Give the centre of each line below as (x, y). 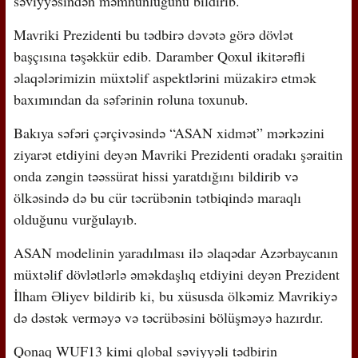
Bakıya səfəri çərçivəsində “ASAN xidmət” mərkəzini (169, 132)
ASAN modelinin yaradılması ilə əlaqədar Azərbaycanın (175, 252)
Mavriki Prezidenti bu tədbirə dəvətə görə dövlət (153, 34)
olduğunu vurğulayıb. (75, 219)
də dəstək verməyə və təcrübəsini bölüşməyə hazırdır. (168, 317)
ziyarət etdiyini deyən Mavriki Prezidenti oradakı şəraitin (178, 154)
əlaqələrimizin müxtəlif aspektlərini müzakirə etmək (165, 77)
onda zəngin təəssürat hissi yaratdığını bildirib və (155, 175)
